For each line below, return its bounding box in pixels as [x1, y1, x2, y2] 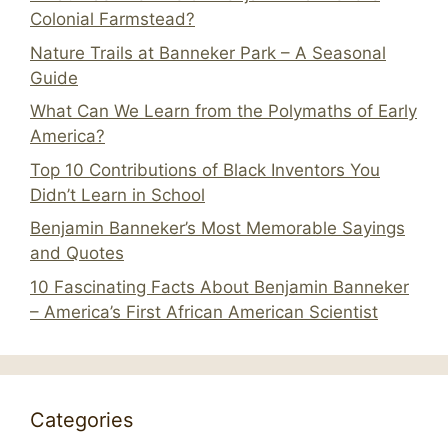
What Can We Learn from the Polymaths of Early [30, 101, 417, 122]
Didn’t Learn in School [30, 184, 205, 205]
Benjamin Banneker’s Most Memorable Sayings [30, 218, 405, 239]
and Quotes [30, 243, 124, 264]
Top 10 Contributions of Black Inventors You [30, 159, 380, 180]
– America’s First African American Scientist [30, 301, 378, 322]
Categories [30, 407, 133, 432]
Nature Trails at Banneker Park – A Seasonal [30, 42, 386, 63]
